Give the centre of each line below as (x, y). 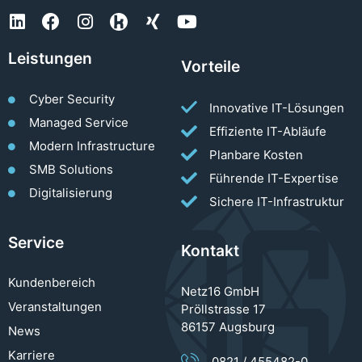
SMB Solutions (72, 170)
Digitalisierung (71, 193)
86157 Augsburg (228, 327)
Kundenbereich (52, 283)
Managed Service (79, 123)
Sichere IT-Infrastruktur (277, 202)
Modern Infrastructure (93, 146)
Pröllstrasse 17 (223, 309)
